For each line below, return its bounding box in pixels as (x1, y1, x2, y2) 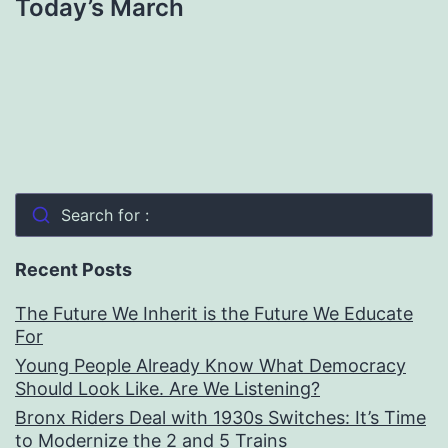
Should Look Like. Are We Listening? (15, 378, 320, 400)
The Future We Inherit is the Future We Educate (15, 303, 413, 325)
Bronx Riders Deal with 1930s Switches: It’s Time (15, 407, 426, 429)
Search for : (60, 205, 149, 226)
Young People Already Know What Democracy (15, 355, 406, 377)
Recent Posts (15, 259, 132, 281)
